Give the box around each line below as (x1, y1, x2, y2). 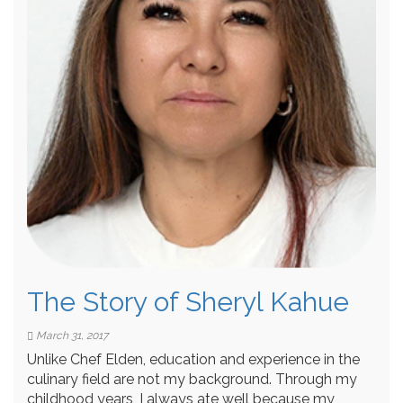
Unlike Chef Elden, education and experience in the (27, 351, 360, 369)
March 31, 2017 (33, 329, 108, 343)
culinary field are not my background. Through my (27, 371, 357, 389)
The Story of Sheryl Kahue (27, 286, 349, 318)
